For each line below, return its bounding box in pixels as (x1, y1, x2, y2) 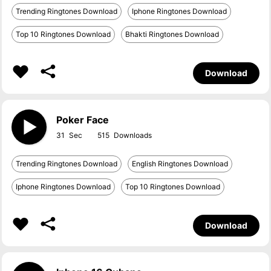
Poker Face (56, 114, 109, 126)
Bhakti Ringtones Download (125, 30, 220, 39)
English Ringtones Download (132, 159, 229, 168)
